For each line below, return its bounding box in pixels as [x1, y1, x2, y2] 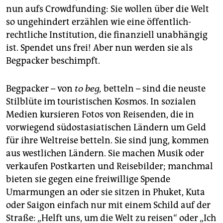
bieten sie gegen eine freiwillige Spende [6, 173, 170, 185]
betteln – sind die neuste [102, 83, 206, 94]
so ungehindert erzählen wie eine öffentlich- [6, 16, 191, 27]
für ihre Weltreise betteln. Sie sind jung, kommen [6, 134, 209, 146]
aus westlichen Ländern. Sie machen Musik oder [6, 147, 204, 159]
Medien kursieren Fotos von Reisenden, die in [6, 109, 194, 120]
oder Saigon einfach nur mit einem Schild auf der [6, 199, 211, 211]
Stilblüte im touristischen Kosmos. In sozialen [6, 96, 196, 107]
